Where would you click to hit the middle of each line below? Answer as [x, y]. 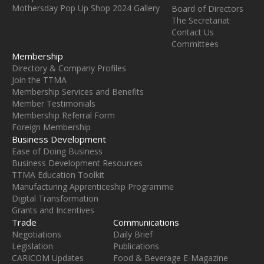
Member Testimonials [54, 104]
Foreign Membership [51, 127]
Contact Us [193, 32]
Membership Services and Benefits [78, 92]
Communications [146, 222]
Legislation [32, 246]
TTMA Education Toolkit [58, 175]
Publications [136, 246]
